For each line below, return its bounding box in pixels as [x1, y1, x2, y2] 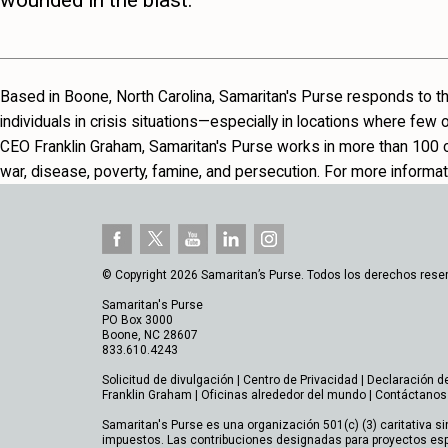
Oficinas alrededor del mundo [201, 388, 366, 403]
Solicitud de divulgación [102, 373, 234, 388]
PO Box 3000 [102, 313, 173, 328]
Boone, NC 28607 [102, 328, 198, 343]
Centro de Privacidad [243, 373, 358, 388]
